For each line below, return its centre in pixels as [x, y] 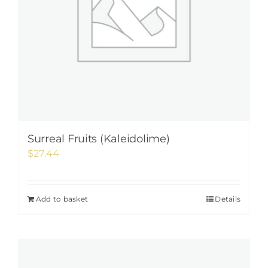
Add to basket [62, 199]
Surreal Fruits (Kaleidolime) [99, 139]
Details [228, 199]
